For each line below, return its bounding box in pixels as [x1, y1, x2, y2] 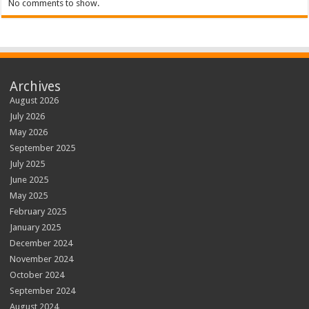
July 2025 [10, 159, 46, 169]
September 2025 [10, 143, 76, 153]
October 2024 [10, 270, 65, 280]
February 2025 [10, 206, 67, 217]
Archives [10, 79, 61, 94]
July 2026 [10, 111, 46, 121]
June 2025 [10, 175, 49, 185]
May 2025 [10, 190, 48, 201]
